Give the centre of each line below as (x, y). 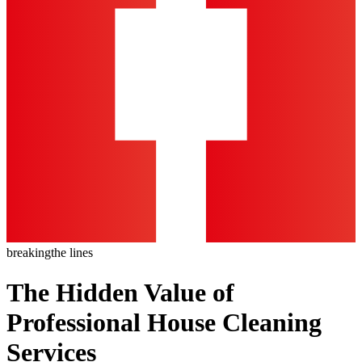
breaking (29, 253)
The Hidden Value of (120, 292)
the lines (72, 253)
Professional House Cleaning (164, 322)
